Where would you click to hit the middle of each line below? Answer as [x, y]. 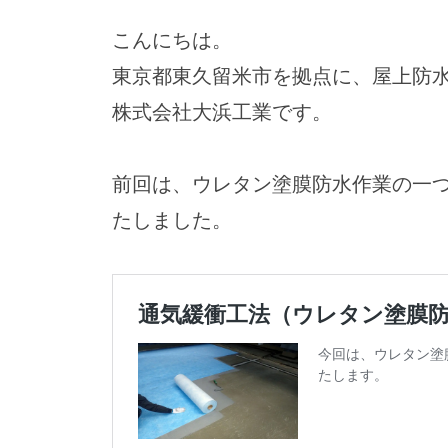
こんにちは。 [172, 39]
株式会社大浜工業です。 [222, 111]
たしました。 [172, 219]
